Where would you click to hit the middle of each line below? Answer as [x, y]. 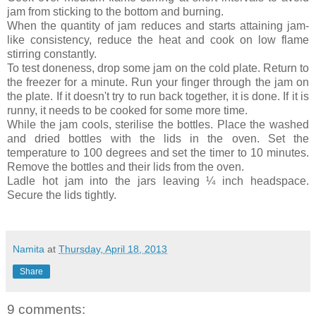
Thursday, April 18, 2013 [113, 249]
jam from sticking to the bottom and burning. [115, 11]
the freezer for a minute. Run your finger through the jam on [158, 82]
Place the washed [261, 124]
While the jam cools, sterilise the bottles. [110, 124]
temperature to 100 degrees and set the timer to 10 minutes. [158, 152]
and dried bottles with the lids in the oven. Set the [158, 138]
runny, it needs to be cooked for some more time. [127, 110]
